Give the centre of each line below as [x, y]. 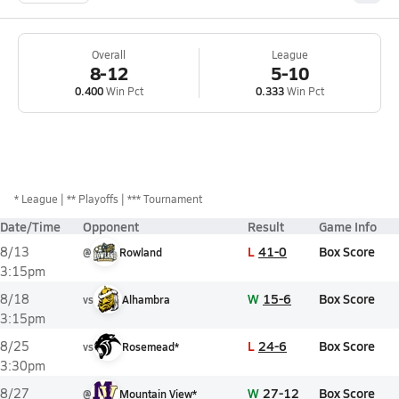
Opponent [111, 226]
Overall [109, 54]
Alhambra [146, 299]
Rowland [141, 252]
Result [266, 226]
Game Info [348, 226]
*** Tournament [165, 199]
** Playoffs [93, 199]
